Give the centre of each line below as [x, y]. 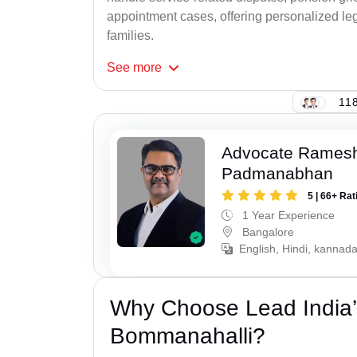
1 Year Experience [287, 216]
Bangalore [267, 232]
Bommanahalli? [188, 335]
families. [130, 36]
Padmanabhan [278, 174]
